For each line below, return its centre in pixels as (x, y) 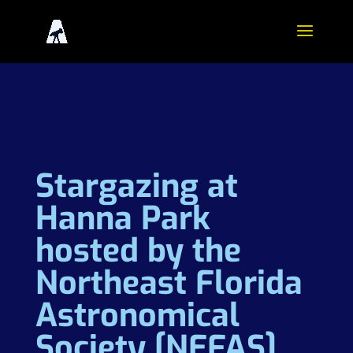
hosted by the (138, 251)
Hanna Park (123, 218)
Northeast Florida (169, 283)
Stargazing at (136, 186)
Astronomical (137, 315)
